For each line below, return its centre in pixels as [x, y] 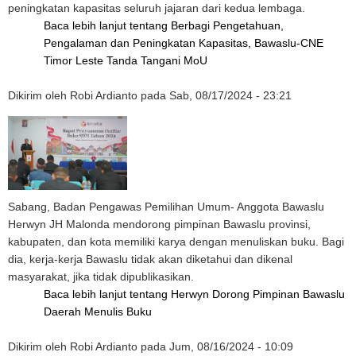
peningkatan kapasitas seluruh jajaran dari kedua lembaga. [157, 8]
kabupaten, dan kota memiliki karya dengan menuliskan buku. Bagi [176, 242]
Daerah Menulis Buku [98, 311]
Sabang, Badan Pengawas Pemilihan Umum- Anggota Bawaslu [166, 207]
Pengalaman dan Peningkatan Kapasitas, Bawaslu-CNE [184, 43]
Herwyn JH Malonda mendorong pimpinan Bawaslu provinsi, [159, 224]
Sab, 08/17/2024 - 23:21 [230, 95]
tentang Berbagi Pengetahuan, [207, 25]
